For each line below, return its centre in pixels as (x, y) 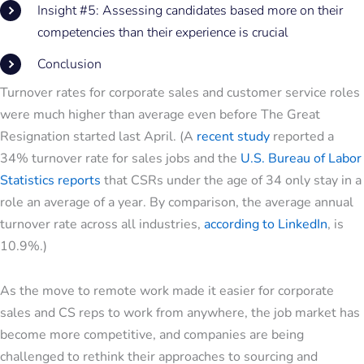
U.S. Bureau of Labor (301, 158)
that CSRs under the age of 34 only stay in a (231, 180)
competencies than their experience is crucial (163, 32)
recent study (232, 136)
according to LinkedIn (266, 224)
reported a (302, 136)
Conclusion (69, 64)
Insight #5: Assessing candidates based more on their (190, 11)
